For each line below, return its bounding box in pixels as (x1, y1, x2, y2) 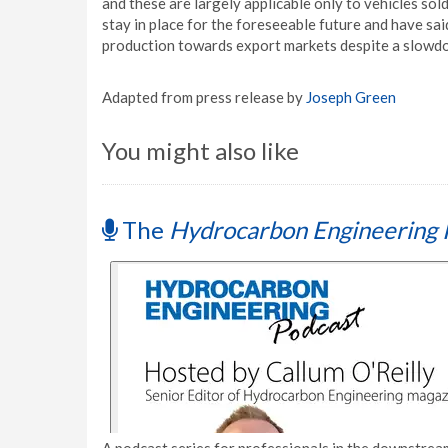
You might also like (102, 136, 299, 165)
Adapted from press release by (102, 88, 306, 106)
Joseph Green (306, 88, 396, 106)
